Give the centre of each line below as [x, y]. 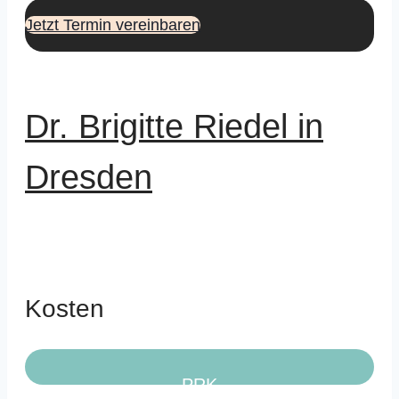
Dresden [89, 177]
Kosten [65, 309]
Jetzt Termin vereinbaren [113, 25]
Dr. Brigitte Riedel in [174, 126]
